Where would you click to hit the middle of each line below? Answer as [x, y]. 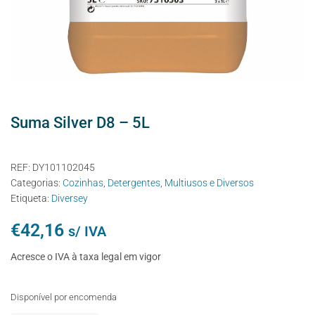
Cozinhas [83, 182]
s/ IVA [87, 231]
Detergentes [134, 182]
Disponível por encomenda [64, 297]
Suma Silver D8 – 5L [80, 122]
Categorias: [37, 182]
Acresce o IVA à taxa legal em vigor [86, 256]
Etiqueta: [31, 198]
